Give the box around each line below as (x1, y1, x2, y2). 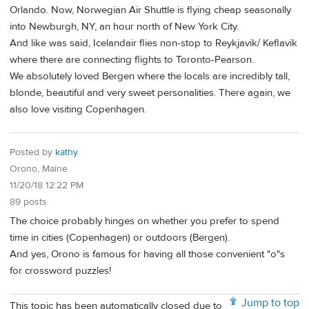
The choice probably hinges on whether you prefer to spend (10, 215, 279, 228)
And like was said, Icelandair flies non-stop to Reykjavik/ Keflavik (10, 37, 297, 50)
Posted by (10, 146, 55, 159)
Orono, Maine (10, 162, 68, 175)
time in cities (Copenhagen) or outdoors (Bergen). (10, 231, 230, 245)
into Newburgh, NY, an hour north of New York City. (10, 20, 239, 34)
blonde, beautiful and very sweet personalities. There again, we (10, 86, 290, 100)
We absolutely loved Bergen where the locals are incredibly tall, (10, 70, 290, 83)
